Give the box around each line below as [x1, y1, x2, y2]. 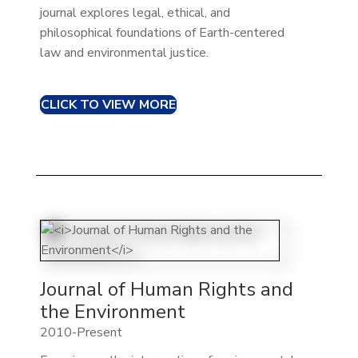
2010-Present [39, 323, 122, 341]
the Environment [39, 298, 185, 324]
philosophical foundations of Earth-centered [39, 23, 284, 42]
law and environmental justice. [39, 43, 209, 62]
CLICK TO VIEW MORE [40, 95, 176, 113]
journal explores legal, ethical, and [39, 3, 230, 22]
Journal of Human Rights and [39, 276, 293, 302]
